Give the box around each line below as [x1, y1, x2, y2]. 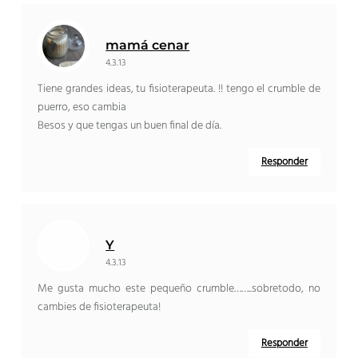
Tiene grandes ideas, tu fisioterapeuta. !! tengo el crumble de [38, 80, 320, 99]
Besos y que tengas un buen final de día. [38, 117, 222, 136]
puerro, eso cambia [38, 98, 127, 117]
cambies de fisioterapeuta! [38, 298, 161, 317]
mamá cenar [105, 38, 190, 54]
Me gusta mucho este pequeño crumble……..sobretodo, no [38, 280, 320, 299]
